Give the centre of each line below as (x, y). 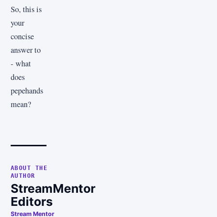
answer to (26, 50)
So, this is (26, 9)
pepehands (27, 91)
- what (21, 64)
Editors (32, 202)
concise (22, 37)
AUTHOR (23, 176)
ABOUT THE (29, 168)
